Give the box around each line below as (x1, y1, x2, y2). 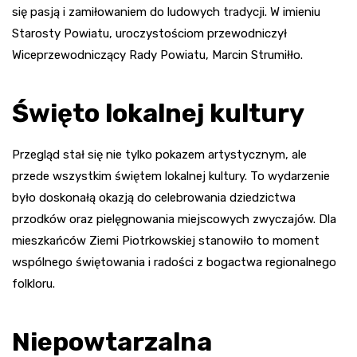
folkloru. (12, 277, 55, 292)
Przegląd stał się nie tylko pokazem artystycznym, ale (12, 147, 307, 163)
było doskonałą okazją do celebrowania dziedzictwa (12, 190, 296, 206)
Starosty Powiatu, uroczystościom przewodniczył (12, 26, 287, 41)
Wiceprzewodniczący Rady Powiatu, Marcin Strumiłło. (12, 48, 303, 63)
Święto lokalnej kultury (12, 98, 304, 129)
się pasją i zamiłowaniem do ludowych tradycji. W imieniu (12, 5, 320, 20)
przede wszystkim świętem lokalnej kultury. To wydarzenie (12, 169, 330, 184)
